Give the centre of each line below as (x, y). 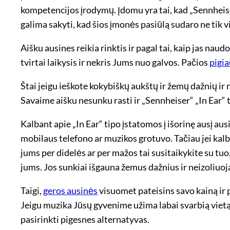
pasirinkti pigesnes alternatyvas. (85, 219)
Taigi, (32, 190)
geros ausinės (70, 190)
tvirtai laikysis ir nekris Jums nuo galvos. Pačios (115, 62)
